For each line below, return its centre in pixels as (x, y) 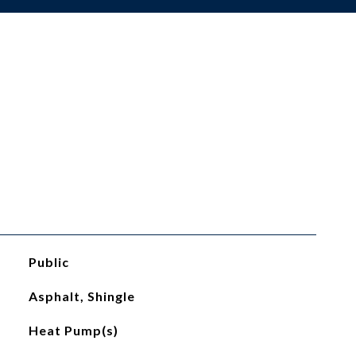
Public (48, 262)
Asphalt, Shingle (81, 296)
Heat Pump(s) (73, 330)
